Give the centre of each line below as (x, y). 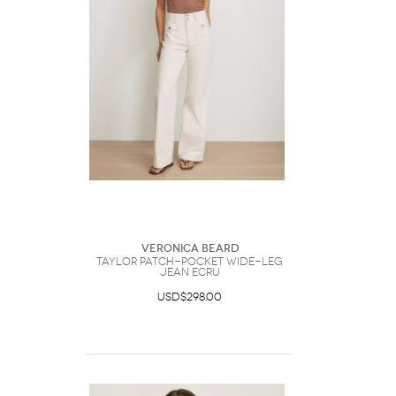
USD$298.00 (190, 297)
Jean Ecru (190, 272)
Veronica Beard (190, 248)
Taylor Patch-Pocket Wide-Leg (190, 262)
